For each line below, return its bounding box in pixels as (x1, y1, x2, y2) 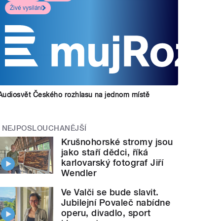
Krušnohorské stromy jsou (61, 137, 173, 147)
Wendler (61, 168, 97, 179)
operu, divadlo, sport (61, 208, 151, 219)
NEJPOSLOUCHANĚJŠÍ (1, 123, 87, 133)
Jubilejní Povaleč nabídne (61, 197, 171, 208)
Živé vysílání (10, 4, 43, 11)
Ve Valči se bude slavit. (61, 187, 159, 198)
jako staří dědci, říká (61, 147, 148, 158)
